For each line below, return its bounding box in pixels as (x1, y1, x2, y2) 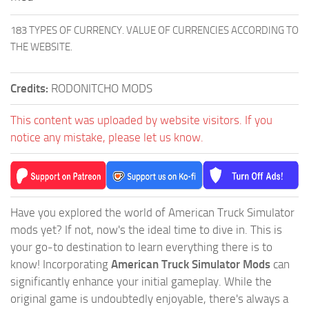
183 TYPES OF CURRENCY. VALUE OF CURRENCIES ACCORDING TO (10, 23, 299, 37)
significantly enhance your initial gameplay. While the (10, 274, 272, 288)
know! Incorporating (10, 257, 111, 271)
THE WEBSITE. (10, 40, 72, 53)
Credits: (10, 81, 51, 95)
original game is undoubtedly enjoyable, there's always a (10, 291, 288, 306)
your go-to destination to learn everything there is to (10, 239, 272, 254)
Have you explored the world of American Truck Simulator (10, 205, 295, 219)
